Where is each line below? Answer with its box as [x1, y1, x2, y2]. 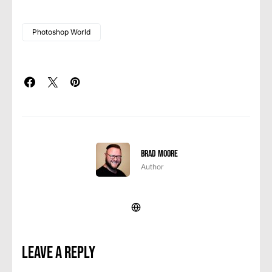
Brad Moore [140, 148, 178, 160]
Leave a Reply [22, 242, 95, 263]
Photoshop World [32, 27, 90, 36]
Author [140, 161, 164, 171]
